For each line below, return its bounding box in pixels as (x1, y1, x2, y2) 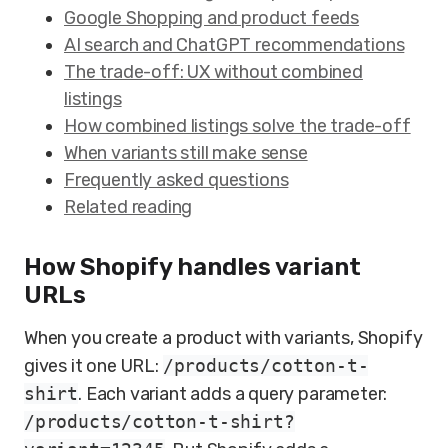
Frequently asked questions (64, 169, 289, 191)
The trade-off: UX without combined (64, 61, 363, 83)
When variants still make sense (64, 142, 308, 164)
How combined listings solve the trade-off (64, 115, 411, 137)
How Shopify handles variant (24, 253, 361, 281)
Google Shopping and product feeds (64, 7, 360, 29)
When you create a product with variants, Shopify (24, 327, 423, 349)
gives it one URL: (24, 355, 163, 377)
